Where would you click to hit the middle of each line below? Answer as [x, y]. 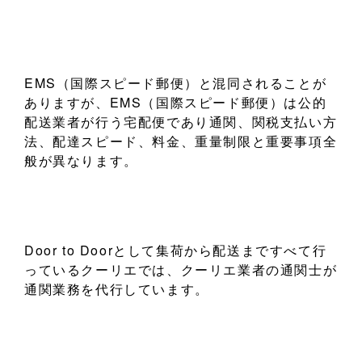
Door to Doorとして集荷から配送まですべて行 [176, 250]
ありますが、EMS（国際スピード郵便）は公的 [176, 103]
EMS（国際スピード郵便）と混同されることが [176, 83]
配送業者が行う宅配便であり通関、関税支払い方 [181, 122]
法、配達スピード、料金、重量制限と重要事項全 [181, 141]
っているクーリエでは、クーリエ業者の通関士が [181, 270]
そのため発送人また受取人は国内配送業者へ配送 [181, 333]
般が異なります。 [81, 161]
